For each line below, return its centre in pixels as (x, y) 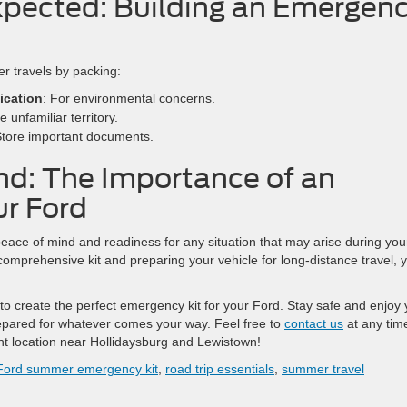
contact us (314, 323)
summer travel (323, 369)
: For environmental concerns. (129, 98)
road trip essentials (220, 369)
